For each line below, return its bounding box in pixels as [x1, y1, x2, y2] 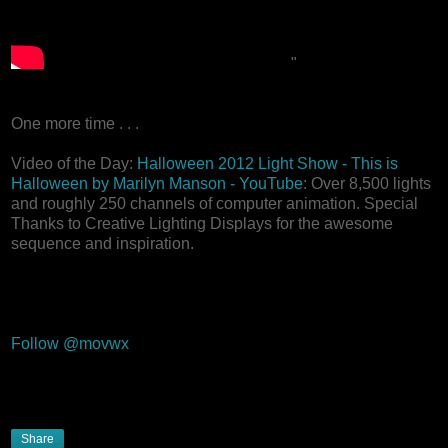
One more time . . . [11, 115, 139, 133]
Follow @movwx [11, 335, 129, 353]
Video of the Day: [11, 155, 137, 173]
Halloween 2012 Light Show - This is [137, 155, 398, 173]
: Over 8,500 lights [303, 175, 431, 193]
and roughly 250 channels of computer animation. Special [11, 195, 418, 213]
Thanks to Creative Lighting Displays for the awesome [11, 215, 393, 233]
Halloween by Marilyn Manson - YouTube [11, 175, 303, 193]
